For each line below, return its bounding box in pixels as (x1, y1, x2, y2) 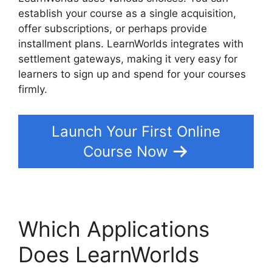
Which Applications (18, 216, 209, 242)
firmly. (18, 83, 47, 96)
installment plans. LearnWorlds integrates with (18, 38, 243, 50)
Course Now (83, 142, 168, 160)
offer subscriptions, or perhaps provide (18, 22, 207, 35)
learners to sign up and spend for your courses (18, 68, 246, 81)
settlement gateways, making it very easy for (18, 53, 237, 66)
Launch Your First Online (52, 122, 220, 140)
